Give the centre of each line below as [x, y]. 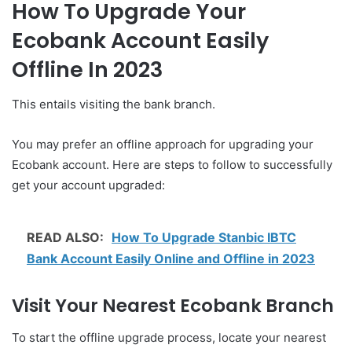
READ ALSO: [67, 238]
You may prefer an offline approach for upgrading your [163, 145]
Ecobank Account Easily [140, 40]
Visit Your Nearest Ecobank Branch [173, 306]
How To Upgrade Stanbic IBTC [204, 238]
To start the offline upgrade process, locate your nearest [169, 337]
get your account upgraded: [88, 185]
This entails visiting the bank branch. [114, 104]
